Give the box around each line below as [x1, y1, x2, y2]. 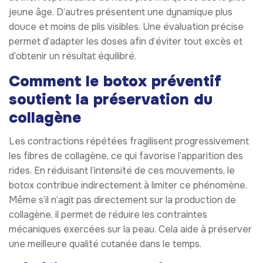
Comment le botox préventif [9, 72, 221, 92]
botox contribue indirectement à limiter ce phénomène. [9, 179, 247, 192]
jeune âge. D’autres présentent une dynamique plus [9, 6, 232, 19]
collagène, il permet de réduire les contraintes [9, 208, 207, 221]
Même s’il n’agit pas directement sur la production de [9, 194, 236, 207]
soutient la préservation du [9, 90, 213, 110]
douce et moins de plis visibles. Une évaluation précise [9, 21, 244, 33]
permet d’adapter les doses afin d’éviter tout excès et [9, 35, 242, 48]
